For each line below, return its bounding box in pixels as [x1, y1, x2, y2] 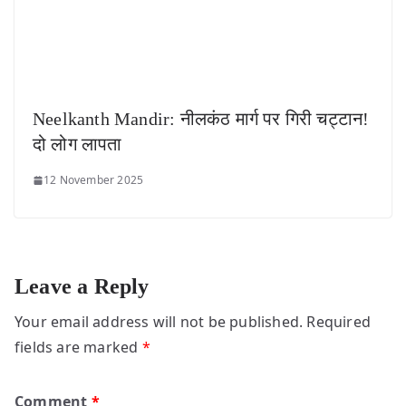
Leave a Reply [14, 275, 150, 299]
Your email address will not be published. [14, 312, 304, 333]
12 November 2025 [43, 172, 144, 188]
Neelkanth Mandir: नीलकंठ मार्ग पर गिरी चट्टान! [33, 109, 370, 130]
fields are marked [14, 337, 142, 358]
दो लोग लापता [33, 134, 122, 155]
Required [306, 312, 372, 333]
